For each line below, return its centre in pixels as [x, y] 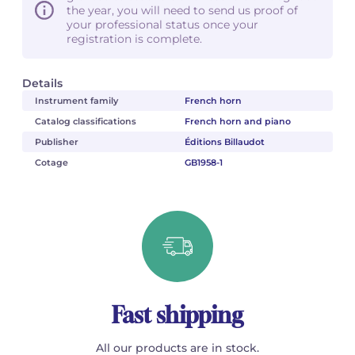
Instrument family [76, 100]
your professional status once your [162, 24]
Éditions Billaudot [224, 141]
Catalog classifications [86, 121]
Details [42, 83]
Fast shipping [177, 315]
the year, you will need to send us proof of [182, 10]
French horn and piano [237, 121]
